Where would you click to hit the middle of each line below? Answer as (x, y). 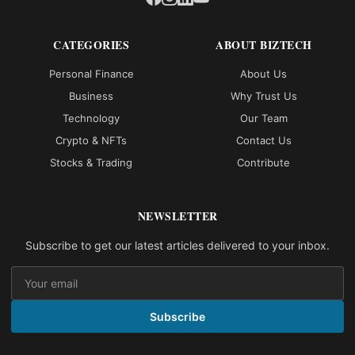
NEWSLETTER (177, 216)
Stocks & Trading (92, 162)
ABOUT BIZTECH (264, 44)
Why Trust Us (263, 95)
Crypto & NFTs (92, 140)
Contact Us (263, 140)
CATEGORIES (92, 44)
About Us (264, 73)
